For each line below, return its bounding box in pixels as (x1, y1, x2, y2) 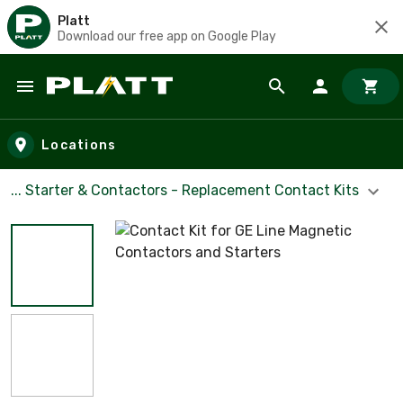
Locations (41, 137, 117, 153)
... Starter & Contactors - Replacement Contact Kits (11, 182, 363, 199)
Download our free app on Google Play (58, 28, 276, 44)
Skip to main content (17, 94, 173, 114)
